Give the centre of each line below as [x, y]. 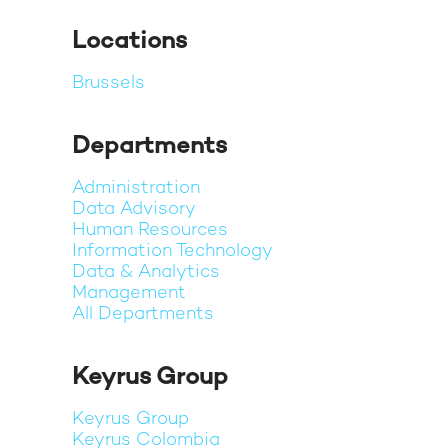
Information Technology [172, 251]
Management [129, 293]
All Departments [143, 314]
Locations [129, 42]
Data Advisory [134, 209]
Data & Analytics [146, 272]
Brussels [108, 83]
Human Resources [150, 230]
